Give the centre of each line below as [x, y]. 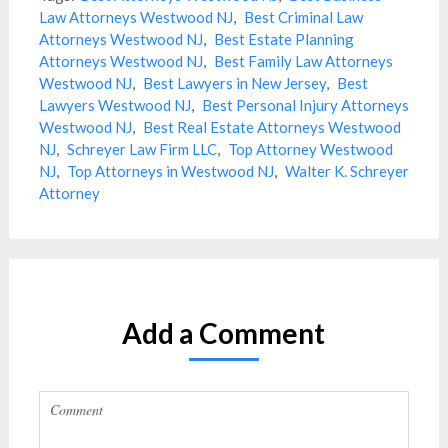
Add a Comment [224, 333]
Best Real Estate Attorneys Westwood [271, 127]
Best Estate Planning [283, 39]
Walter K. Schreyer [346, 171]
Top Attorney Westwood [310, 149]
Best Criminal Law [303, 17]
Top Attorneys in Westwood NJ [170, 171]
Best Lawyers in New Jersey [234, 83]
